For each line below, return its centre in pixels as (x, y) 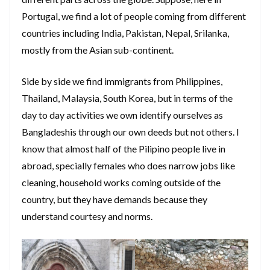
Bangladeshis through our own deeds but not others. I (130, 132)
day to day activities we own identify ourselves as (122, 115)
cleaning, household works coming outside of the (121, 183)
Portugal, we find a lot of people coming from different (134, 16)
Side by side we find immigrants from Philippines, (122, 81)
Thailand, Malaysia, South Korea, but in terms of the (127, 98)
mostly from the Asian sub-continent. (98, 50)
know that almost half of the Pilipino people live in (124, 149)
